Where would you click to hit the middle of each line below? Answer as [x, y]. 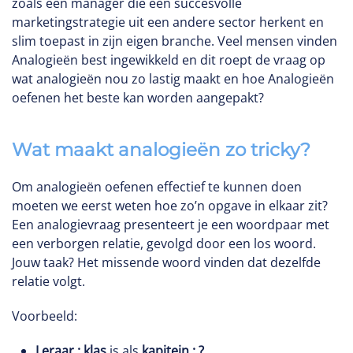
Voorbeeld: [45, 316]
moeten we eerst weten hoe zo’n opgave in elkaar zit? [170, 206]
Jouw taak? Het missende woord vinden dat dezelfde [166, 262]
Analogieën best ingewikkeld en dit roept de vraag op [169, 60]
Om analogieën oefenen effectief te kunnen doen [157, 187]
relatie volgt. [48, 281]
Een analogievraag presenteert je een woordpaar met [171, 225]
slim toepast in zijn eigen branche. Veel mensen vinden [175, 41]
